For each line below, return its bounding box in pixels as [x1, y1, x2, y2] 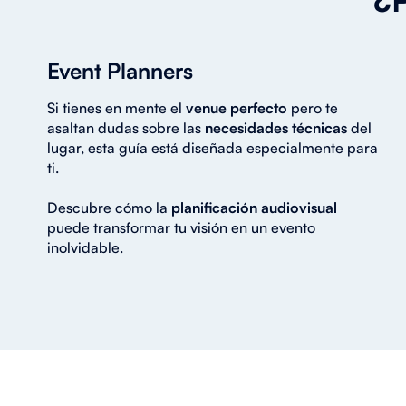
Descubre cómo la [47, 198, 171, 217]
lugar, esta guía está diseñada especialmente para [47, 138, 378, 157]
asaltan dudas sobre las [47, 118, 205, 137]
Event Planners [47, 56, 193, 84]
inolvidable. [47, 237, 123, 256]
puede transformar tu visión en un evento [47, 217, 315, 237]
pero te [291, 98, 338, 117]
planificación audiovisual [171, 198, 337, 217]
